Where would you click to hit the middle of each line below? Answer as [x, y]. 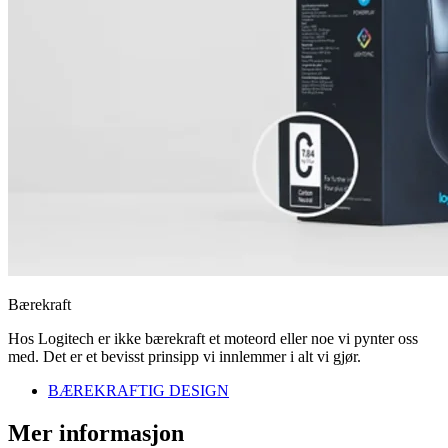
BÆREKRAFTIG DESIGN [138, 391]
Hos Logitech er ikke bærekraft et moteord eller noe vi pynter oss [213, 339]
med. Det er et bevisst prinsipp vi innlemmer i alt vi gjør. [184, 357]
